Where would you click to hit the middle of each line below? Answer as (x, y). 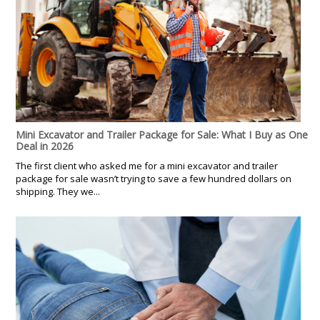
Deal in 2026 (45, 146)
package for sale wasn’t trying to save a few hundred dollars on (154, 178)
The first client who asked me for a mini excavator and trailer (147, 165)
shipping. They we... (58, 191)
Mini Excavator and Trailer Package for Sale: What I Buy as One (162, 134)
